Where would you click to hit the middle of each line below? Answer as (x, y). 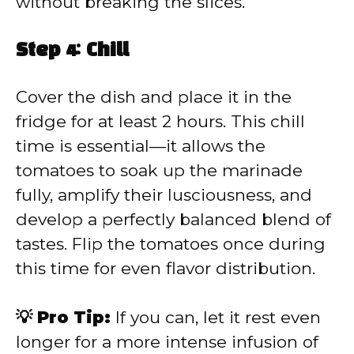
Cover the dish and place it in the (154, 96)
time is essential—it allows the (141, 145)
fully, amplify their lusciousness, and (164, 194)
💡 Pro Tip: (63, 318)
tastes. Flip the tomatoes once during (171, 243)
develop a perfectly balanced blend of (173, 219)
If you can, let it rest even (216, 318)
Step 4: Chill (72, 51)
